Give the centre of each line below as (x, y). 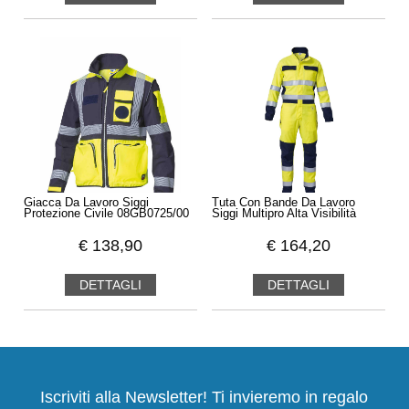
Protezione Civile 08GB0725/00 (106, 214)
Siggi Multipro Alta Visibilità (284, 214)
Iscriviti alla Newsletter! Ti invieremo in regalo (204, 398)
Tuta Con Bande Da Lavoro (284, 203)
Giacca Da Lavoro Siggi (86, 203)
